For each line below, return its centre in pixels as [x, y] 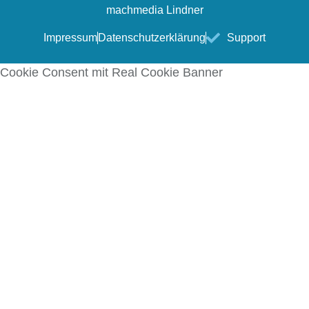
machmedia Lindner [154, 10]
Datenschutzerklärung [152, 38]
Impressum [70, 38]
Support [246, 38]
